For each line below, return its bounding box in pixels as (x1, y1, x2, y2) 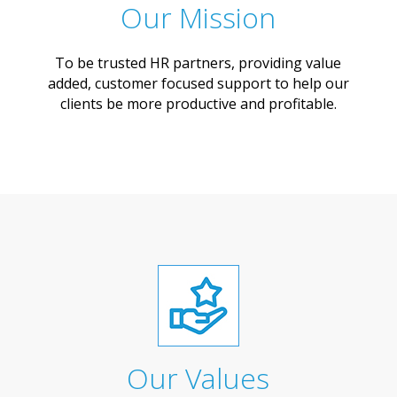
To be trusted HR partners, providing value (55, 52, 342, 73)
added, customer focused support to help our (47, 73, 349, 93)
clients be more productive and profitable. (59, 93, 337, 113)
